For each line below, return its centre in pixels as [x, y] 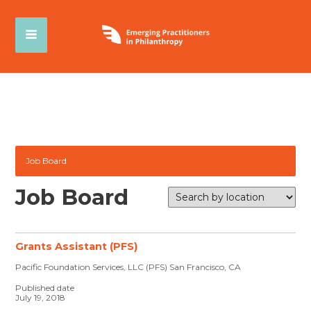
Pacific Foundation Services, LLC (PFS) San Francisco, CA [128, 267]
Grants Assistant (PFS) [77, 246]
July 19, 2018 [41, 297]
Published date [45, 288]
